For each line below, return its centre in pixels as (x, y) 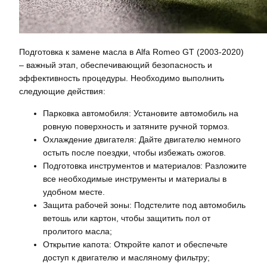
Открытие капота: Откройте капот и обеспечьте (135, 244)
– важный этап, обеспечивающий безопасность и (116, 65)
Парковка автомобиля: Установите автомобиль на (141, 113)
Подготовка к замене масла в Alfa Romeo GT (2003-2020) (131, 52)
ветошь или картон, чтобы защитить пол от (127, 218)
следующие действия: (62, 91)
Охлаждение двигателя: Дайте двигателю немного (142, 139)
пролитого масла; (77, 231)
